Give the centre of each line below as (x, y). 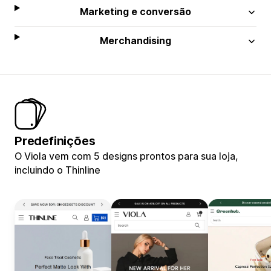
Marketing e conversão (136, 11)
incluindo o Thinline (57, 170)
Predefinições (55, 141)
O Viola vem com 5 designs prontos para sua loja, (126, 156)
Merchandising (136, 40)
